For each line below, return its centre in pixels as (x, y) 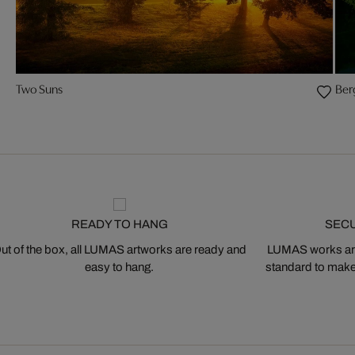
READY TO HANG (119, 225)
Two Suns (39, 90)
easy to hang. (119, 267)
